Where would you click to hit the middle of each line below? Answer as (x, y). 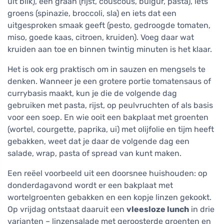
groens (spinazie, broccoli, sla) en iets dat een (92, 13)
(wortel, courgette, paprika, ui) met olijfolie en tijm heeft (111, 129)
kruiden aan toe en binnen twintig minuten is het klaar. (110, 49)
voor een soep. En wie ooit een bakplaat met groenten (108, 117)
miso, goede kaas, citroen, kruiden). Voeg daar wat (101, 37)
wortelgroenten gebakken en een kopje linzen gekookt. (109, 197)
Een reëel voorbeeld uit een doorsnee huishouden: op (107, 173)
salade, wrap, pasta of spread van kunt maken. (94, 153)
